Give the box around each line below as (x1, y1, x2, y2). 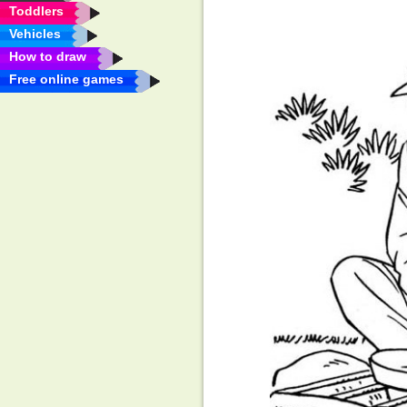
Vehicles (9, 26, 61, 41)
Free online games (9, 72, 124, 86)
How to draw (9, 49, 86, 64)
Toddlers (9, 4, 64, 18)
